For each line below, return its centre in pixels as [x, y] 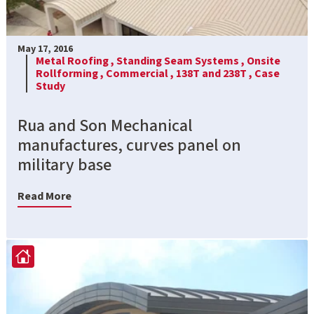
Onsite [264, 61]
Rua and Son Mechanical [105, 125]
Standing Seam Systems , [182, 61]
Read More [45, 196]
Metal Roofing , [76, 61]
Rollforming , [71, 73]
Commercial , [141, 73]
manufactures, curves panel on [129, 145]
